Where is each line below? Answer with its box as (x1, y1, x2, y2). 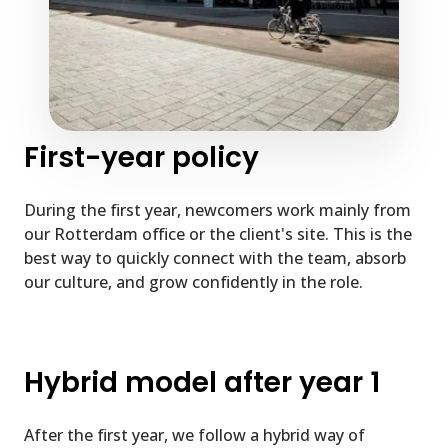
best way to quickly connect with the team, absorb (24, 247, 406, 270)
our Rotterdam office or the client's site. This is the (24, 223, 412, 246)
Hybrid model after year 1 (24, 363, 380, 403)
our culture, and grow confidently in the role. (24, 271, 363, 294)
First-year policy (24, 138, 259, 178)
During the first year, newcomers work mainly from (24, 199, 411, 222)
